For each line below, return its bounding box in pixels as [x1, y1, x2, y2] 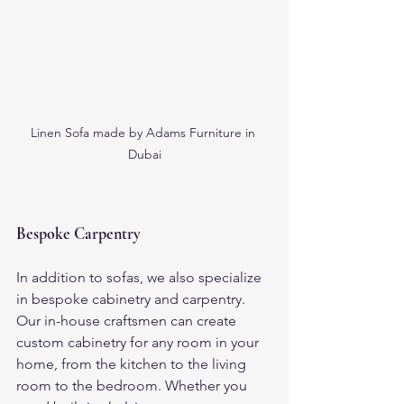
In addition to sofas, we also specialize [16, 268, 265, 286]
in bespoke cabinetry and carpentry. [16, 289, 249, 308]
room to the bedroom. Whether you [16, 376, 251, 394]
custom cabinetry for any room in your [16, 333, 262, 351]
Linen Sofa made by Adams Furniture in [30, 124, 259, 141]
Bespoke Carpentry [16, 223, 141, 243]
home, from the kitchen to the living [16, 354, 250, 372]
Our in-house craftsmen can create [16, 311, 240, 329]
